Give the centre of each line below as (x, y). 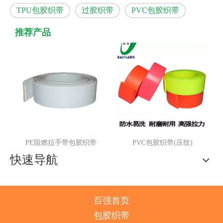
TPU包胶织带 (40, 10)
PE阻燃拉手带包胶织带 (47, 143)
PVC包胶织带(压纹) (148, 143)
